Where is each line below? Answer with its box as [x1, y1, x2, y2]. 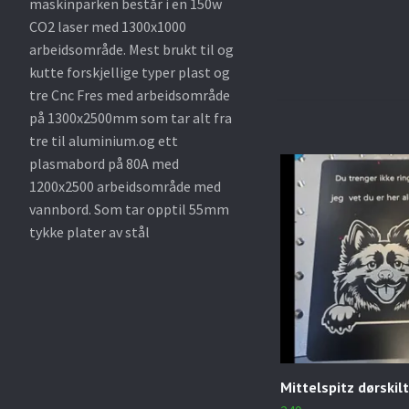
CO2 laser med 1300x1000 [29, 16, 186, 36]
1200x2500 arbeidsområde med [29, 176, 221, 195]
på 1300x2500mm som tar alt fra [29, 108, 232, 127]
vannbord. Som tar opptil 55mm [29, 199, 229, 218]
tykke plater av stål [29, 222, 150, 241]
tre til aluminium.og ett [29, 131, 178, 150]
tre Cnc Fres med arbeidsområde [29, 85, 230, 104]
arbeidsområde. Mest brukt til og [29, 39, 234, 58]
